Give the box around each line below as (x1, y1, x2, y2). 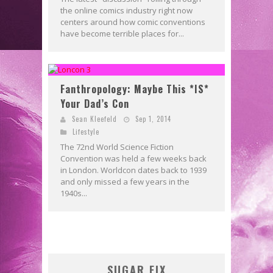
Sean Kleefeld (72, 113, 117, 124)
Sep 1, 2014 (135, 113, 171, 124)
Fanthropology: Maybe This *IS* (60, 81, 209, 96)
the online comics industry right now (60, 4, 193, 16)
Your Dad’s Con (60, 96, 129, 111)
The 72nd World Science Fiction (60, 141, 174, 152)
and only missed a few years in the (60, 175, 190, 187)
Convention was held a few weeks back (60, 152, 207, 164)
